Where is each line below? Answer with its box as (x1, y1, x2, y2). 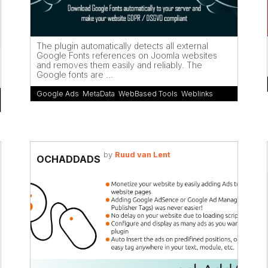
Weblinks (181, 89, 213, 98)
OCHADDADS (36, 153, 100, 165)
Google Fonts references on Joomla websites (36, 50, 217, 60)
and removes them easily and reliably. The (36, 59, 202, 70)
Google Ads (36, 89, 79, 98)
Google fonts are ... (36, 69, 113, 80)
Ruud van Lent (114, 150, 170, 159)
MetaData (83, 89, 115, 98)
